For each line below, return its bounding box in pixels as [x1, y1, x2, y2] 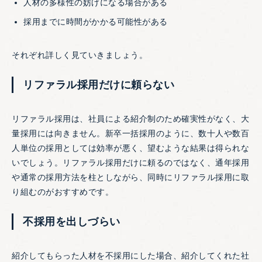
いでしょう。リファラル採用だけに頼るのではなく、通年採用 [12, 158, 249, 168]
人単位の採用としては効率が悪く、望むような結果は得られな [12, 143, 249, 153]
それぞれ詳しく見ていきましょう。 [12, 50, 147, 60]
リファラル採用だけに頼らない [23, 79, 174, 91]
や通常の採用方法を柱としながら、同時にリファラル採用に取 [12, 173, 249, 182]
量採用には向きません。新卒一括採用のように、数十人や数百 [12, 129, 249, 139]
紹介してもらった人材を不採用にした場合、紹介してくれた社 [12, 251, 249, 261]
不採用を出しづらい [23, 216, 120, 228]
